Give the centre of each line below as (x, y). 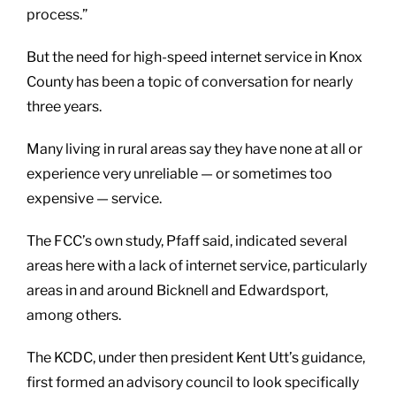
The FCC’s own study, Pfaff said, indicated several (187, 240)
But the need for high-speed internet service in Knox (194, 57)
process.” (57, 14)
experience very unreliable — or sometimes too (179, 173)
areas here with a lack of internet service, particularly (197, 265)
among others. (74, 315)
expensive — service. (94, 198)
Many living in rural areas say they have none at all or (194, 148)
